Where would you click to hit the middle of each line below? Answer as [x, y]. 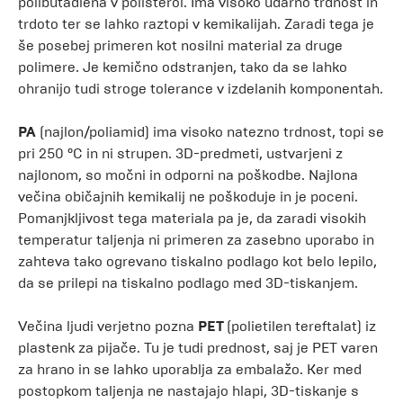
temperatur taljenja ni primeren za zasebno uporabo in [196, 240]
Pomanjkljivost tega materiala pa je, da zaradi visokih [192, 218]
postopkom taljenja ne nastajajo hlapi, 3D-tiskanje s [188, 391]
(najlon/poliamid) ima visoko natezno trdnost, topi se [212, 132]
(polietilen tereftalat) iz [301, 326]
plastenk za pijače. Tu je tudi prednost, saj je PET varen [198, 348]
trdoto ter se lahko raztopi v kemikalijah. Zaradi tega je [196, 24]
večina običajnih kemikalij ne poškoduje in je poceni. [188, 197]
